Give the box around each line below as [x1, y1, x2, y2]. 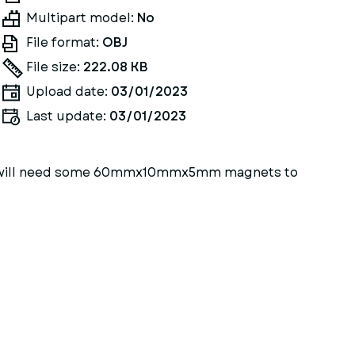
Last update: [25, 107, 109, 125]
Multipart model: [25, 9, 137, 27]
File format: [25, 33, 102, 52]
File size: [25, 58, 83, 76]
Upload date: [25, 82, 111, 101]
